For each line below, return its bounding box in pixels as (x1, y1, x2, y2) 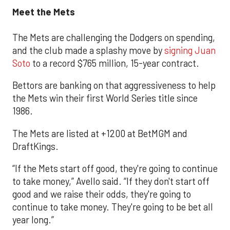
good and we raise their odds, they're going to (12, 188, 191, 200)
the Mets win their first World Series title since (12, 92, 198, 104)
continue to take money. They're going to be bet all (12, 201, 213, 213)
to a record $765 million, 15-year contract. (30, 57, 199, 69)
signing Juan (164, 44, 216, 56)
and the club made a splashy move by (12, 44, 164, 56)
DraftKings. (12, 140, 59, 152)
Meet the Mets (12, 6, 75, 18)
